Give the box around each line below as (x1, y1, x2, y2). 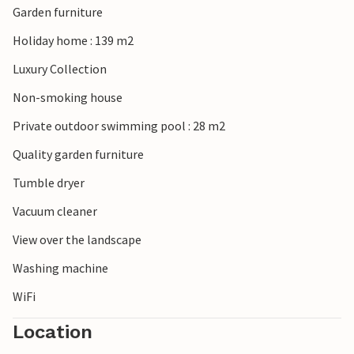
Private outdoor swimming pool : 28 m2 (13, 118, 225, 134)
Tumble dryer (13, 175, 85, 191)
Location (13, 321, 92, 344)
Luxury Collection (13, 61, 107, 77)
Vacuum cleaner (13, 203, 97, 220)
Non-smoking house (13, 89, 122, 106)
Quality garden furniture (13, 146, 144, 163)
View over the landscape (13, 232, 141, 248)
